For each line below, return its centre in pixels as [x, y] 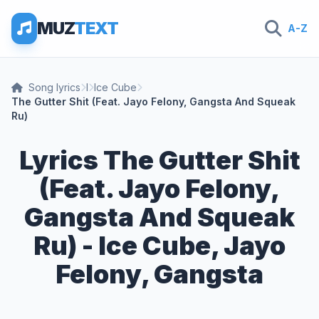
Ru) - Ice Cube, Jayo [159, 246]
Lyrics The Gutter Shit [159, 160]
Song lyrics [54, 87]
